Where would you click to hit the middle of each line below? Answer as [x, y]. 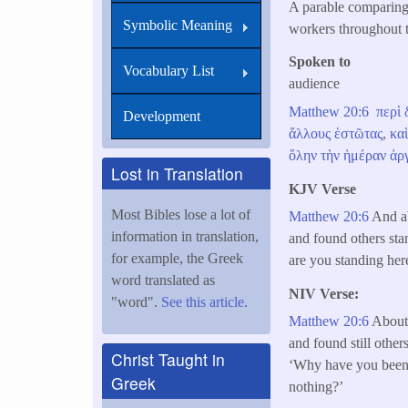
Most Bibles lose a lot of [181, 215]
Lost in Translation [177, 173]
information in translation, [185, 237]
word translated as [163, 280]
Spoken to [320, 62]
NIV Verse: [324, 293]
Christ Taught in [168, 360]
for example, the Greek [177, 259]
